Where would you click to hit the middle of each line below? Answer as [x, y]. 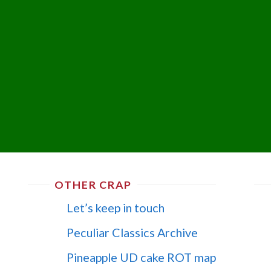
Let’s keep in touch [116, 208]
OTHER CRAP [93, 185]
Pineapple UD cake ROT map [142, 257]
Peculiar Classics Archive [132, 232]
